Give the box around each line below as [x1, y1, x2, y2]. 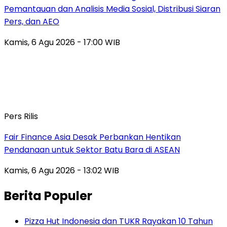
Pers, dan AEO [4, 15, 59, 27]
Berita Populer [4, 187, 92, 204]
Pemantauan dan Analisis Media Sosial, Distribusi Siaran [4, 3, 220, 15]
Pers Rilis [4, 110, 38, 122]
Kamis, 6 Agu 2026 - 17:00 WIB [4, 36, 120, 48]
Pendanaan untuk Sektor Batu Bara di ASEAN [4, 143, 180, 156]
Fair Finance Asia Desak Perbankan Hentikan [4, 131, 181, 143]
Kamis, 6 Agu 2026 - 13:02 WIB [4, 164, 119, 176]
